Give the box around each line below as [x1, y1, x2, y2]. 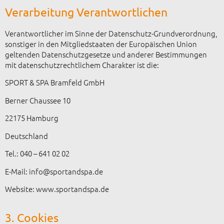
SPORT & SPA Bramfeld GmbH [5, 77, 104, 88]
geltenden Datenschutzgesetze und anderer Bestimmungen [5, 48, 207, 59]
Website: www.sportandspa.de [5, 183, 109, 194]
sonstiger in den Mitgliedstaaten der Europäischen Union [5, 38, 197, 49]
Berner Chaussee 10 [5, 94, 70, 105]
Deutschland [5, 130, 48, 141]
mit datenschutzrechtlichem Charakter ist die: [5, 59, 159, 70]
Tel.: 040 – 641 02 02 [5, 148, 69, 159]
